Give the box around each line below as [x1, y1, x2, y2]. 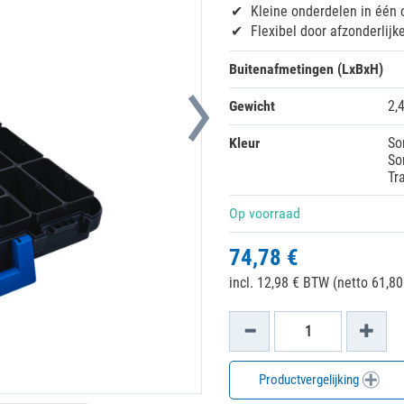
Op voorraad [229, 205, 300, 222]
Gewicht [229, 97, 275, 115]
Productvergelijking [259, 372, 362, 388]
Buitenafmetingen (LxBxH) [229, 60, 383, 78]
